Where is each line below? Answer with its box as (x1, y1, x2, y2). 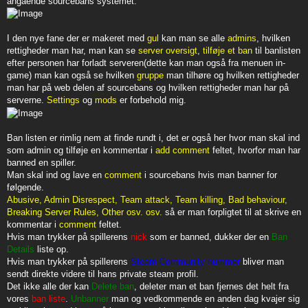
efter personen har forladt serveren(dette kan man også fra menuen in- (7, 58, 285, 69)
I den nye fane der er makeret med (7, 33, 147, 44)
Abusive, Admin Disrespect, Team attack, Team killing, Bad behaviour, (7, 195, 287, 206)
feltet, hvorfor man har (210, 145, 300, 156)
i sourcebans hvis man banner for (142, 170, 277, 181)
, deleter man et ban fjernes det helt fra (134, 281, 289, 292)
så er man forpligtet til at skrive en (162, 207, 301, 218)
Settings (47, 95, 80, 106)
